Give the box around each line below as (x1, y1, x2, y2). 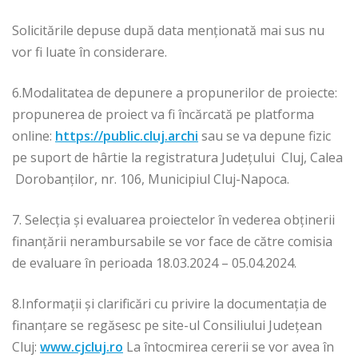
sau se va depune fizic (198, 127, 331, 145)
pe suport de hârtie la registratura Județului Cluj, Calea (12, 149, 343, 167)
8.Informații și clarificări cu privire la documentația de (12, 295, 327, 313)
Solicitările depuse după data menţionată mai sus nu (12, 22, 324, 40)
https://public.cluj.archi (55, 127, 198, 145)
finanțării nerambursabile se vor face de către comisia (12, 233, 332, 251)
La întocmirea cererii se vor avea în (123, 338, 334, 356)
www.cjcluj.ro (40, 338, 123, 356)
